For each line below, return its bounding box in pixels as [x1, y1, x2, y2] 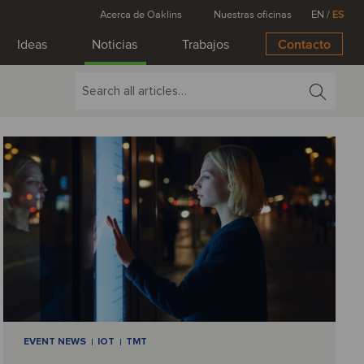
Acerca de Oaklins [100, 8, 182, 21]
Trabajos [182, 37, 229, 53]
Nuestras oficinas [214, 8, 292, 21]
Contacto [278, 37, 331, 53]
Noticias [92, 37, 137, 53]
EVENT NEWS [24, 336, 87, 349]
